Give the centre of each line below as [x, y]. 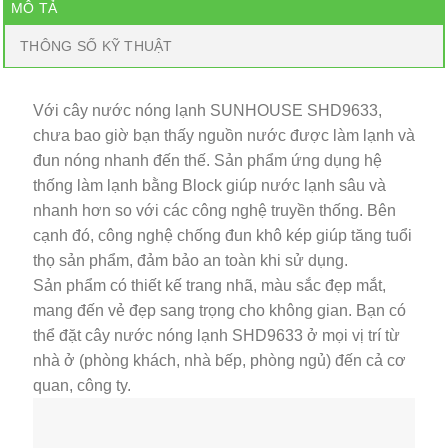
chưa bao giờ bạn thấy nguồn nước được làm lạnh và [224, 136]
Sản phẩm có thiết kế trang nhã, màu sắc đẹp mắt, [209, 286]
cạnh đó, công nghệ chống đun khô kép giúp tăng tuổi [222, 236]
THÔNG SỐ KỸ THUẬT [96, 46]
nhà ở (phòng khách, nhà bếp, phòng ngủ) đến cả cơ [219, 361]
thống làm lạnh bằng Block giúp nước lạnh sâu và [209, 186]
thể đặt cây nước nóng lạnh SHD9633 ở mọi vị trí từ [216, 336]
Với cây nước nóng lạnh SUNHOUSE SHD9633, [207, 111]
